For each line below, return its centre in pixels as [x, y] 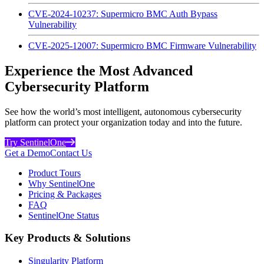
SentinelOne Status [64, 215]
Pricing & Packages [65, 194]
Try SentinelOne [35, 142]
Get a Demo [27, 153]
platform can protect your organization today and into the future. [123, 122]
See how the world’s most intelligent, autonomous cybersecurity [123, 111]
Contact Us [71, 153]
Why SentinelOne [62, 183]
